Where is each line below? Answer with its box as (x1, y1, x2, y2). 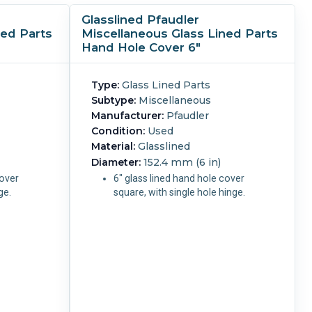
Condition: (91, 125, 146, 138)
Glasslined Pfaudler (81, 13, 199, 27)
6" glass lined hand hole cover (114, 172, 245, 184)
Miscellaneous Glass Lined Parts (81, 26, 278, 41)
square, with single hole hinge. (148, 186, 246, 198)
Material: (91, 140, 136, 153)
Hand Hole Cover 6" (81, 40, 201, 55)
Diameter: (91, 155, 141, 169)
